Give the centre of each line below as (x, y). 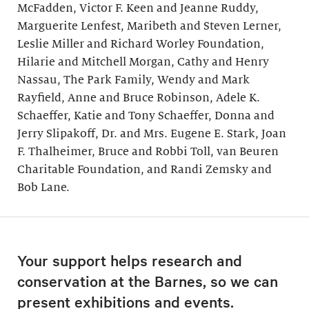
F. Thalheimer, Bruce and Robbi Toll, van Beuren (148, 151)
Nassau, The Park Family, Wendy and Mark (133, 80)
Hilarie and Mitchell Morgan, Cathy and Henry (143, 62)
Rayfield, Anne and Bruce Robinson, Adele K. (139, 98)
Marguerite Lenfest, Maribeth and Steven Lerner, (149, 26)
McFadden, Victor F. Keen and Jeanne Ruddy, (138, 8)
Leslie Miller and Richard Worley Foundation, (141, 44)
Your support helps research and (130, 260)
